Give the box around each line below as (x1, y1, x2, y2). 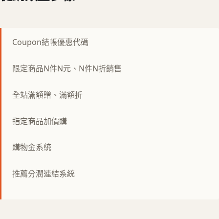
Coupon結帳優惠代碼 (12, 37, 88, 48)
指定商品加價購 (12, 115, 67, 127)
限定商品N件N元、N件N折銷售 (12, 63, 122, 74)
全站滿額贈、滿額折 (12, 89, 83, 100)
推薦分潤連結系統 (12, 168, 75, 179)
